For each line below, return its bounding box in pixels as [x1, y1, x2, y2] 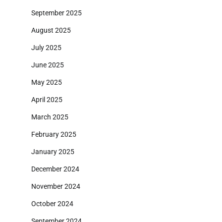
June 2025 [31, 61, 64, 69]
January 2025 [31, 148, 74, 156]
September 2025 [31, 9, 82, 17]
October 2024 [31, 200, 73, 208]
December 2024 [31, 165, 79, 173]
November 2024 [31, 182, 80, 191]
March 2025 [31, 113, 68, 121]
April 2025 [31, 96, 62, 104]
